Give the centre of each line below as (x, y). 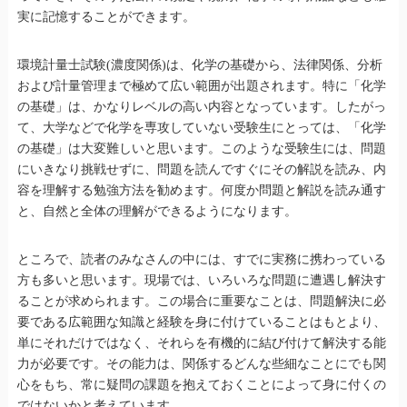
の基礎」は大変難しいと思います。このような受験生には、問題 (201, 149)
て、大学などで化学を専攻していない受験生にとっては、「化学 (201, 128)
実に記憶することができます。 (106, 17)
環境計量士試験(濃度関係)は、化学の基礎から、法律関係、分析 (199, 65)
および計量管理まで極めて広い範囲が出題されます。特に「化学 (201, 86)
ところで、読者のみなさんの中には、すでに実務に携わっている (201, 260)
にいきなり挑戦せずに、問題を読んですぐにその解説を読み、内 (201, 170)
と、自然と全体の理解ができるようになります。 (157, 212)
